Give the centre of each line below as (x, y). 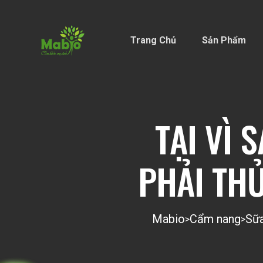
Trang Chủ (153, 40)
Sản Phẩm (224, 40)
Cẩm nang (215, 219)
